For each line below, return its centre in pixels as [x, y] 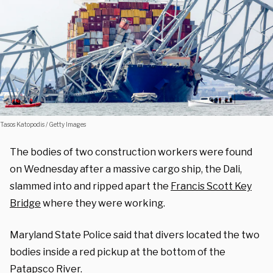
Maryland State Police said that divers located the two [135, 235]
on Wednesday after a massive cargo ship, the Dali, [126, 169]
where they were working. [103, 203]
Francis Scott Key [211, 186]
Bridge [25, 203]
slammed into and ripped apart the [90, 186]
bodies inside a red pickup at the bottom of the [118, 252]
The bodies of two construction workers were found [131, 152]
